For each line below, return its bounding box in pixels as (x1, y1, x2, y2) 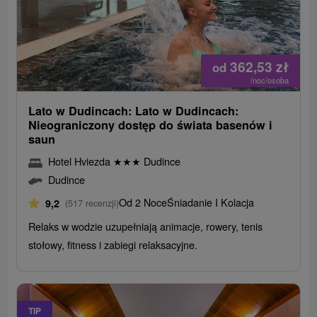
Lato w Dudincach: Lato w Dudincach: (28, 103, 239, 120)
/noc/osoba (250, 74, 289, 86)
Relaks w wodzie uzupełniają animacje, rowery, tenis (28, 219, 263, 234)
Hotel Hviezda (48, 154, 114, 169)
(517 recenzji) (65, 196, 120, 210)
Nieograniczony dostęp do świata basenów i (28, 117, 273, 134)
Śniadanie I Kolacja (167, 195, 255, 210)
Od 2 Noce (119, 195, 168, 210)
